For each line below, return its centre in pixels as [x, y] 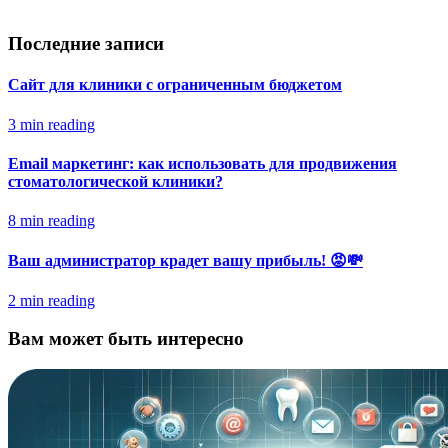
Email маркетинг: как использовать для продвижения [202, 163]
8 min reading [51, 221]
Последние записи [86, 44]
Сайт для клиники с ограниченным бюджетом [175, 85]
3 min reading [51, 124]
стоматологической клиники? [115, 181]
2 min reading [51, 300]
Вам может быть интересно [126, 339]
